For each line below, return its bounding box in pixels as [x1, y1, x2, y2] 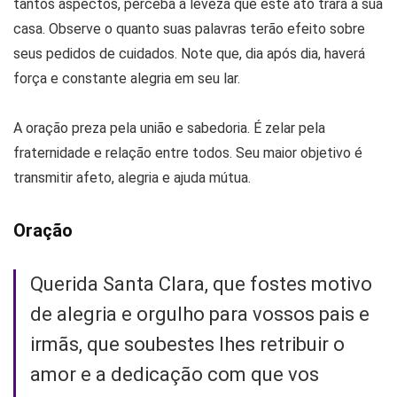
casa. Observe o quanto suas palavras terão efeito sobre [13, 19, 365, 37]
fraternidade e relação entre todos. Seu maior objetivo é [13, 144, 362, 161]
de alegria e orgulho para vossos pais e [30, 302, 370, 325]
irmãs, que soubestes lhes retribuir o [30, 332, 345, 355]
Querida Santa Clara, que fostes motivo [30, 272, 372, 295]
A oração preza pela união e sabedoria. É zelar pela [13, 119, 325, 136]
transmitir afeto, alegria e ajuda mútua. [13, 168, 251, 186]
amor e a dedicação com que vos [30, 362, 319, 385]
